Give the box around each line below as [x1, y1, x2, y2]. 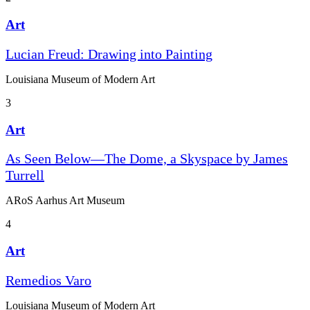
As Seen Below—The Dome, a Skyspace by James [6, 151, 288, 167]
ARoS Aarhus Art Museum [6, 194, 125, 207]
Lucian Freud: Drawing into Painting [6, 46, 212, 62]
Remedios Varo [6, 272, 91, 288]
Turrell [6, 167, 44, 183]
